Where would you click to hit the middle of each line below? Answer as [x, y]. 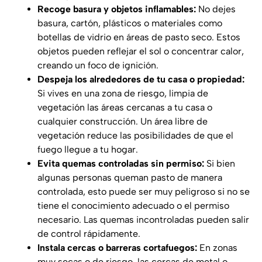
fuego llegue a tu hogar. [88, 150]
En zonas [217, 248]
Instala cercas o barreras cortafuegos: [117, 248]
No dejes [216, 9]
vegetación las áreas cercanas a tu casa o [125, 108]
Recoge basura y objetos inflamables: [117, 9]
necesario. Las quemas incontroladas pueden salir [143, 220]
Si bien [220, 164]
